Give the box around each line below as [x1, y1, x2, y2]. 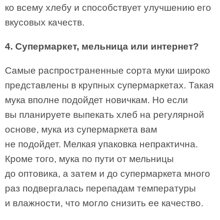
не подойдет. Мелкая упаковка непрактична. [5, 139, 198, 149]
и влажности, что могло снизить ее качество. [5, 198, 203, 208]
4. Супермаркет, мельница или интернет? [5, 41, 199, 52]
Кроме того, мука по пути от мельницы [5, 154, 174, 164]
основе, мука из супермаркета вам [5, 124, 157, 135]
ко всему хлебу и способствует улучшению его [5, 2, 211, 13]
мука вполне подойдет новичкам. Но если [5, 95, 188, 105]
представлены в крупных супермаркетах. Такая [5, 80, 214, 90]
